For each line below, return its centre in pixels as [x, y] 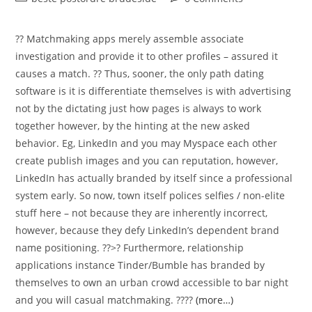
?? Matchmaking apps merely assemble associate [130, 39]
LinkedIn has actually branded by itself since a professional [154, 178]
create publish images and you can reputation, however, [147, 161]
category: [36, 12]
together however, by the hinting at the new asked [133, 126]
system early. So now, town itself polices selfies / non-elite [150, 195]
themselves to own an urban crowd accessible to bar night [152, 282]
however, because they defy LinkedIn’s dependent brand [148, 230]
